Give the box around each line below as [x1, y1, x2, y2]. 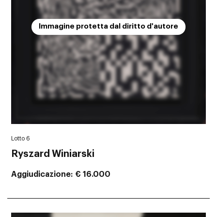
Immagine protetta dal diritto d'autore [39, 23, 178, 31]
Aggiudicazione [11, 170, 71, 179]
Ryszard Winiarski [11, 149, 94, 159]
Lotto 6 [11, 136, 30, 142]
